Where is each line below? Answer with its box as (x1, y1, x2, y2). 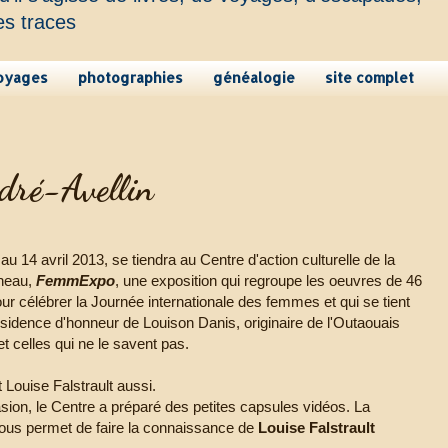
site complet (325, 69, 414, 87)
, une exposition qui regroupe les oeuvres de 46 (115, 272, 423, 290)
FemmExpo (36, 272, 116, 290)
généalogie (213, 69, 295, 87)
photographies (78, 69, 183, 87)
